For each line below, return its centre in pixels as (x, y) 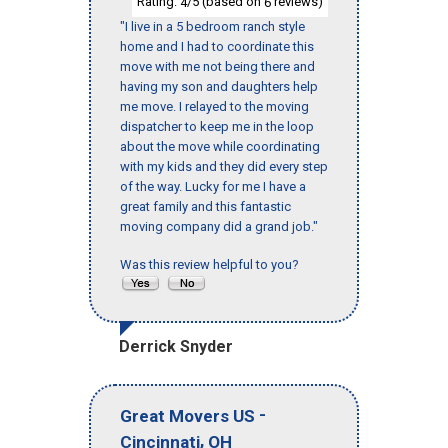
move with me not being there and (217, 67)
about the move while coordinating (220, 147)
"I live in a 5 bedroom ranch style (212, 27)
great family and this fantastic (205, 207)
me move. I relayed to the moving (214, 107)
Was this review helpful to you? (212, 265)
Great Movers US (187, 415)
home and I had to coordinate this (217, 47)
